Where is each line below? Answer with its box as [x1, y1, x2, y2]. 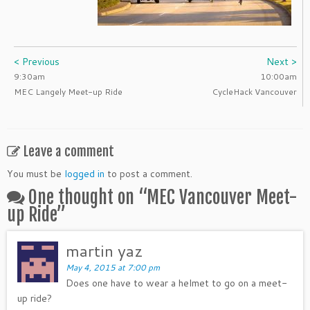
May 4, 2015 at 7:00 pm [66, 262, 161, 273]
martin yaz [66, 239, 144, 262]
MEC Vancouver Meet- [147, 186, 298, 208]
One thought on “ [28, 186, 147, 208]
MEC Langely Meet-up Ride [14, 86, 122, 98]
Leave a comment [24, 143, 114, 160]
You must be [7, 167, 64, 181]
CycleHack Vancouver [212, 86, 297, 98]
